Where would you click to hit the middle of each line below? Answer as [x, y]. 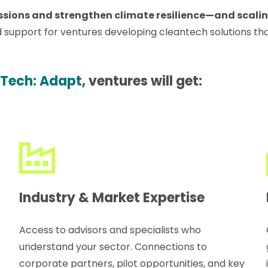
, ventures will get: [142, 81]
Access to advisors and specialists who [110, 230]
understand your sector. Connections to [113, 246]
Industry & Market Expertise [112, 197]
